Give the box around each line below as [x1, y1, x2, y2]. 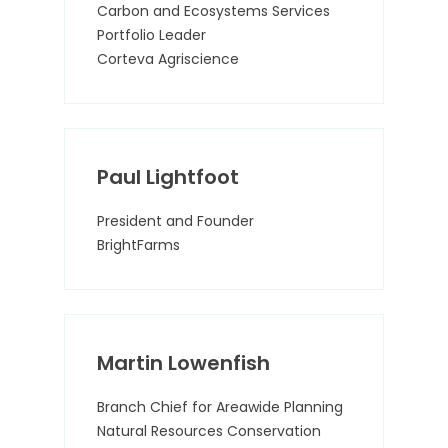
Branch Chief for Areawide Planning [97, 397, 343, 417]
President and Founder [97, 211, 254, 231]
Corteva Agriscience [97, 49, 239, 69]
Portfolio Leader [97, 25, 206, 45]
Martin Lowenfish [97, 349, 270, 377]
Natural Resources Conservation [97, 421, 321, 441]
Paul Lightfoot [97, 163, 239, 191]
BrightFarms [97, 235, 180, 255]
